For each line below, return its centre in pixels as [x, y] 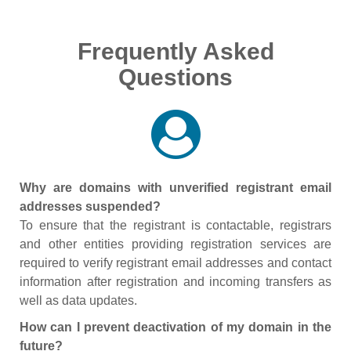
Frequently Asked [175, 51]
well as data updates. [78, 300]
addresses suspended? [90, 206]
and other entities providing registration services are [175, 244]
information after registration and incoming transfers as [175, 282]
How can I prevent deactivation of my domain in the [175, 327]
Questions [175, 77]
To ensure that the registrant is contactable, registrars [175, 225]
